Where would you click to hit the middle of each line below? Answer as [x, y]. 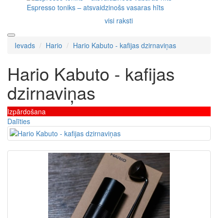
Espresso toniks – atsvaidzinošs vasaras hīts [95, 7]
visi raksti [119, 20]
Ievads [25, 45]
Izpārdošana [27, 111]
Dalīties [19, 121]
